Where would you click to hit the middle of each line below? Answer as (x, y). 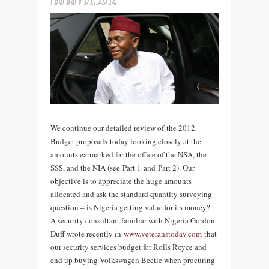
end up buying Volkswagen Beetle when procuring (133, 260)
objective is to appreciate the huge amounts (121, 180)
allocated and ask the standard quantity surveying (131, 194)
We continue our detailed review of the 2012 (123, 128)
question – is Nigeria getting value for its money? (130, 207)
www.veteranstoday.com (163, 233)
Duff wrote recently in (87, 233)
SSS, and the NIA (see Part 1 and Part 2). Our (122, 167)
